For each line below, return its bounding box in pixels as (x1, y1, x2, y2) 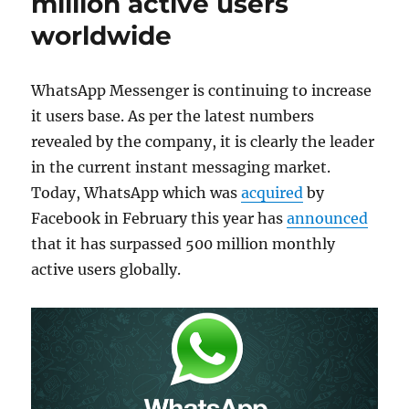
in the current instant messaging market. (31, 158, 331, 176)
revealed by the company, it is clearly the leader (31, 132, 375, 151)
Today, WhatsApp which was (31, 184, 242, 202)
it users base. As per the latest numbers (31, 107, 315, 125)
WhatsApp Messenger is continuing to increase (31, 81, 372, 100)
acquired (241, 184, 304, 202)
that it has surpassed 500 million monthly (31, 235, 336, 253)
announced (287, 209, 369, 227)
